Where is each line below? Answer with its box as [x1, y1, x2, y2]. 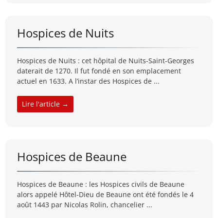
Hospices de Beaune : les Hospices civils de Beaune [17, 180, 184, 189]
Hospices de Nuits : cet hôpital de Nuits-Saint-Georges [17, 56, 194, 66]
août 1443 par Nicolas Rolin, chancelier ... [17, 200, 152, 210]
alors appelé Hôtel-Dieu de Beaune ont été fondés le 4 [17, 190, 194, 200]
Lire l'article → [22, 99, 69, 109]
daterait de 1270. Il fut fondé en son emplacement [17, 66, 181, 76]
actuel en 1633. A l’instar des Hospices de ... [17, 76, 160, 86]
